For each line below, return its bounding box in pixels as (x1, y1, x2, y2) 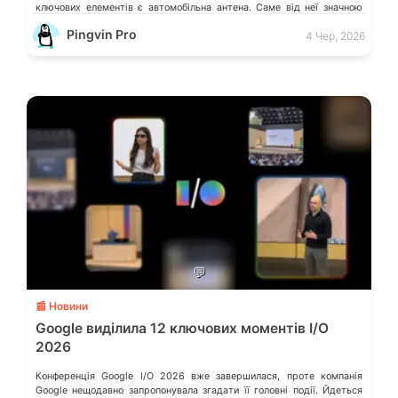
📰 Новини (36, 299, 88, 314)
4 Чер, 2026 (306, 28, 365, 43)
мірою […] (36, 16, 83, 28)
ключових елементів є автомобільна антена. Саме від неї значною (36, 2, 362, 14)
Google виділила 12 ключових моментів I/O (36, 320, 329, 338)
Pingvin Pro (67, 27, 137, 43)
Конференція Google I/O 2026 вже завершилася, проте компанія (36, 370, 362, 383)
